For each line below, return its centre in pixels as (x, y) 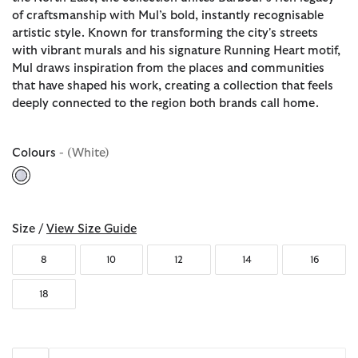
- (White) (84, 153)
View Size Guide (91, 229)
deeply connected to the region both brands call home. (165, 103)
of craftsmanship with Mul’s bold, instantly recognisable (168, 15)
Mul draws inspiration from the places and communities (168, 68)
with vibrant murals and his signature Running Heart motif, (176, 50)
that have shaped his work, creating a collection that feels (173, 86)
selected (45, 189)
